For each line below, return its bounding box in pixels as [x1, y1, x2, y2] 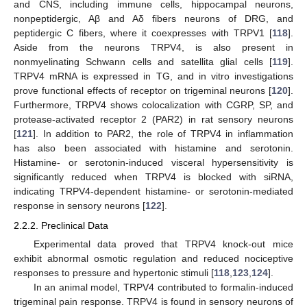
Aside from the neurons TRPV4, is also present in [14, 42, 293, 53]
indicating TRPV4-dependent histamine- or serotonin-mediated [14, 186, 293, 197]
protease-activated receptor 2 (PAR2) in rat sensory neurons [14, 114, 293, 125]
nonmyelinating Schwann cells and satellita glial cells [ [14, 56, 272, 68]
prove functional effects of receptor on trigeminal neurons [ [14, 85, 271, 97]
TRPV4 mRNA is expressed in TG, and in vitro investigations [14, 71, 293, 82]
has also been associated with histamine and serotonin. [14, 143, 293, 154]
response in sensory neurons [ [14, 200, 145, 212]
